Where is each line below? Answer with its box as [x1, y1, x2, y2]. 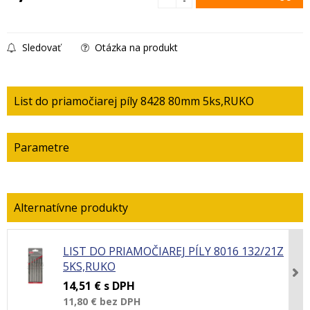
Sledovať [19, 41, 61, 54]
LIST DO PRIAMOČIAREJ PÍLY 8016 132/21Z [63, 244, 284, 259]
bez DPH [100, 295, 140, 308]
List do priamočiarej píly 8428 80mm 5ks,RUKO [14, 93, 254, 109]
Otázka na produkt [92, 41, 178, 54]
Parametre [14, 140, 69, 155]
